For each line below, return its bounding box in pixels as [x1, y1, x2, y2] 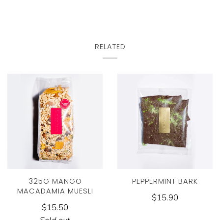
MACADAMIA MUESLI [17, 186, 93, 196]
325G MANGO [28, 176, 82, 187]
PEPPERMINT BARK [132, 176, 198, 187]
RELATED [94, 42, 126, 52]
